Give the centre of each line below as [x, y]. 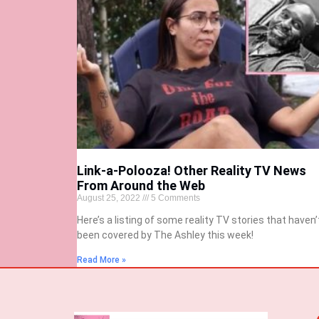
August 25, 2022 [109, 198]
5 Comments [174, 198]
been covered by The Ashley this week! [165, 235]
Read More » [101, 260]
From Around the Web [141, 186]
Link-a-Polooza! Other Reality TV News [191, 171]
